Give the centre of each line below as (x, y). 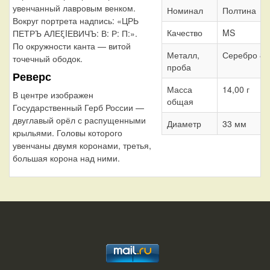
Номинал (185, 10)
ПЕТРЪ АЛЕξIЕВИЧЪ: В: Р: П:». (75, 33)
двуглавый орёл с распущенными (79, 120)
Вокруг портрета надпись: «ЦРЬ (76, 21)
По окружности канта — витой (72, 46)
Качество (184, 32)
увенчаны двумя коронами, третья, (82, 146)
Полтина (239, 10)
